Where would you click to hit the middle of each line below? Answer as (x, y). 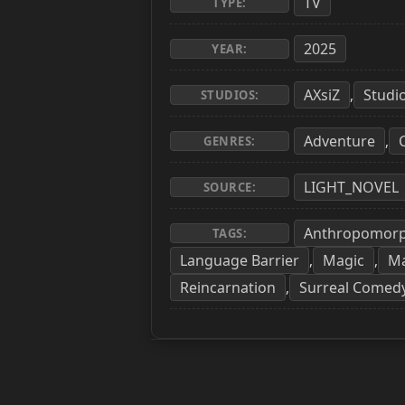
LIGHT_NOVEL (351, 187)
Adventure (339, 141)
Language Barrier (240, 260)
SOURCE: (230, 187)
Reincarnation (228, 287)
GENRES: (230, 141)
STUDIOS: (230, 94)
